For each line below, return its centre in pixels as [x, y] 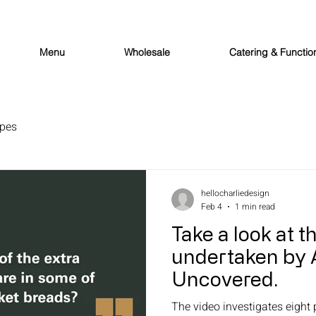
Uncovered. [227, 278]
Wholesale [147, 52]
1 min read [255, 206]
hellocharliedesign [235, 194]
